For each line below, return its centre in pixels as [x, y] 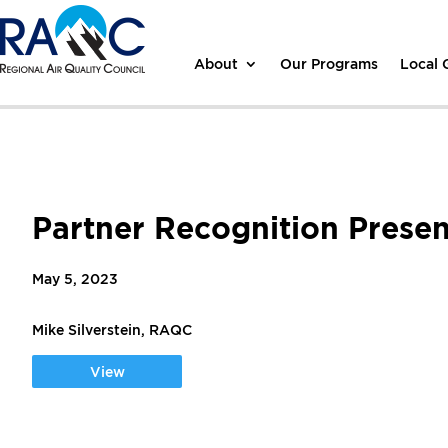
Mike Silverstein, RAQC [112, 329]
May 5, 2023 [75, 278]
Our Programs [329, 63]
